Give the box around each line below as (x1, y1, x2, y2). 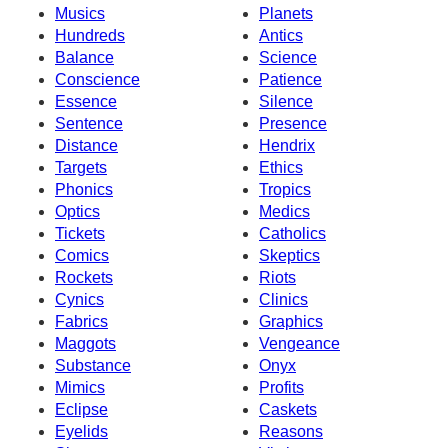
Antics (259, 26, 303, 44)
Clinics (259, 290, 308, 308)
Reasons (259, 422, 323, 440)
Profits (259, 378, 304, 396)
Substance (55, 356, 131, 374)
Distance (55, 136, 118, 154)
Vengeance (259, 334, 340, 352)
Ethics (259, 158, 303, 176)
